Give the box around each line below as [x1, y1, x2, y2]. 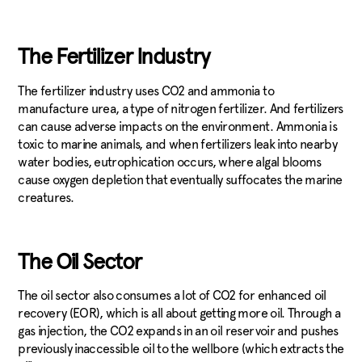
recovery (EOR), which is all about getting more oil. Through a [18, 305, 341, 322]
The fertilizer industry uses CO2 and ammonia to [18, 82, 274, 99]
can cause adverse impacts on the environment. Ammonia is [18, 118, 338, 134]
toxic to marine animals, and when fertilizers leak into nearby [18, 136, 338, 152]
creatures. [18, 189, 77, 205]
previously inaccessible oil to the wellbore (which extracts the [18, 341, 344, 357]
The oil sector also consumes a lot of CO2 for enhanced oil [18, 288, 326, 304]
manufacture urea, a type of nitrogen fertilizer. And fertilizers [18, 100, 343, 116]
